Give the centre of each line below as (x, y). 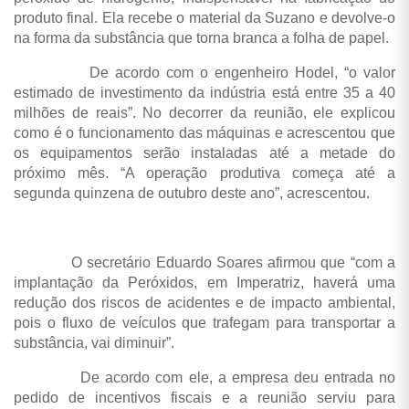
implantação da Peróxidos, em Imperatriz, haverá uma (204, 283)
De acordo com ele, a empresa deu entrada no (204, 378)
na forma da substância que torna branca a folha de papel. (201, 38)
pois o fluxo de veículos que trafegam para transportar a (204, 323)
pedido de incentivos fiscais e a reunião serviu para (204, 398)
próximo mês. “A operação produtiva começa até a (204, 173)
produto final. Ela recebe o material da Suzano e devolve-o (204, 18)
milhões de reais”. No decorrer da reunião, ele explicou (204, 113)
